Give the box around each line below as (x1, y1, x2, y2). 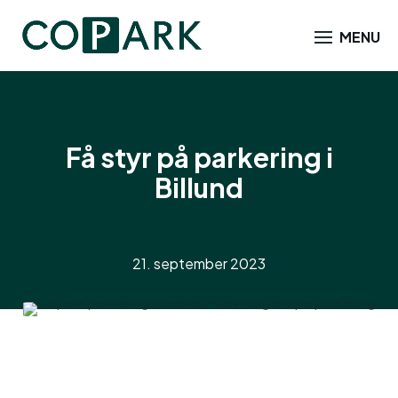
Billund (155, 171, 243, 204)
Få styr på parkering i (65, 140, 333, 174)
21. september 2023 (132, 254, 266, 273)
